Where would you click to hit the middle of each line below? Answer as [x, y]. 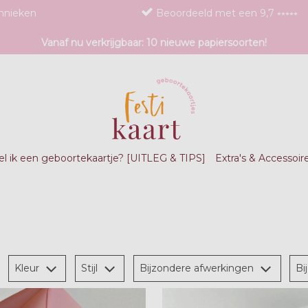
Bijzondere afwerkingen [198, 268]
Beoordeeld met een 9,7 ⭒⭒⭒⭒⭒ [227, 13]
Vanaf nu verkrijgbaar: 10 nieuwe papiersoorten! [154, 43]
